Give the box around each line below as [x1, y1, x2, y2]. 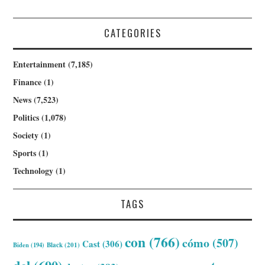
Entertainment [13, 58, 66, 71]
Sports [13, 147, 37, 160]
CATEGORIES [104, 25, 161, 41]
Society [13, 129, 39, 142]
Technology [13, 164, 54, 177]
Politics [13, 111, 40, 124]
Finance [13, 76, 42, 89]
